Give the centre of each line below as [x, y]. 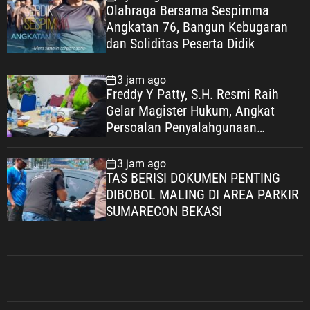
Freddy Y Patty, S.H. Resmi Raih [192, 94]
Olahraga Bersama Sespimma [187, 11]
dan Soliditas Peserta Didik [180, 44]
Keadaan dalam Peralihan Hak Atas [204, 144]
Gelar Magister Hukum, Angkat [190, 111]
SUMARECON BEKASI [164, 211]
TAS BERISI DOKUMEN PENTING [193, 178]
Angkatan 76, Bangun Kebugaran [197, 27]
